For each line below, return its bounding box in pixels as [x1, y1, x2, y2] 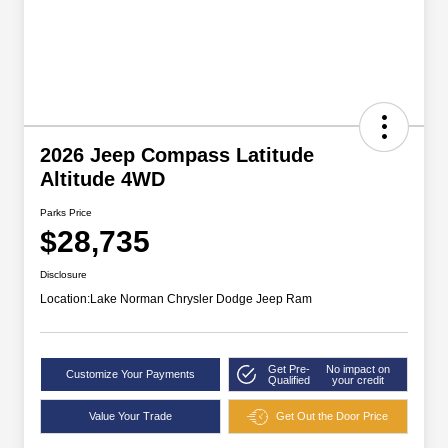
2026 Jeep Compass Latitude [40, 144, 314, 167]
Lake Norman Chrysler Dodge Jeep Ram [90, 292, 312, 307]
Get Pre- [267, 362, 310, 375]
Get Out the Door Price [276, 410, 389, 423]
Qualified [267, 373, 310, 386]
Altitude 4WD [40, 168, 165, 191]
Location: [40, 292, 90, 307]
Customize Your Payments [65, 368, 195, 381]
